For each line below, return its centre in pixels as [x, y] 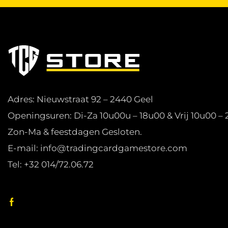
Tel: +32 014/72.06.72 [51, 165]
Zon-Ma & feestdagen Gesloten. [75, 132]
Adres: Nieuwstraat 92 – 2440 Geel [80, 99]
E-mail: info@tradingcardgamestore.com [97, 148]
